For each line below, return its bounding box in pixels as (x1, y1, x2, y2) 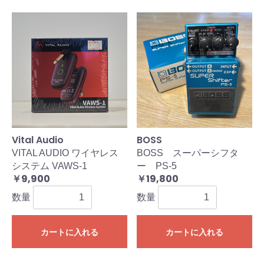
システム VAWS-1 (12, 161, 87, 171)
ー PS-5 (137, 161, 177, 171)
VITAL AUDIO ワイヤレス (12, 148, 118, 159)
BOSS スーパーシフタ (137, 148, 239, 159)
